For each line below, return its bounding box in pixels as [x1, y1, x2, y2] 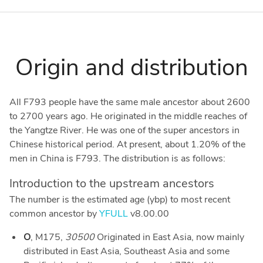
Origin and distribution [15, 52, 248, 84]
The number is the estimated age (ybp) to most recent [9, 193, 230, 207]
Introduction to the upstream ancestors [9, 176, 214, 192]
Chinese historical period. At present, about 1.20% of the [9, 138, 245, 151]
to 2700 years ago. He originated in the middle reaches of [9, 110, 247, 123]
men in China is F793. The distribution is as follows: [9, 152, 225, 166]
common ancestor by [9, 207, 99, 221]
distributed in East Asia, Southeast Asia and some [23, 245, 230, 258]
